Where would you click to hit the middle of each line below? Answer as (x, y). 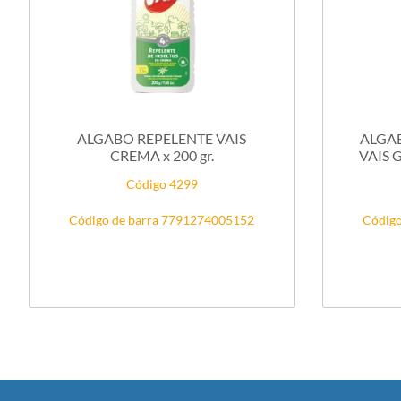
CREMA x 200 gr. (162, 155)
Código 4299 (162, 183)
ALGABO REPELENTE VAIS (162, 138)
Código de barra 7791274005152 (162, 219)
